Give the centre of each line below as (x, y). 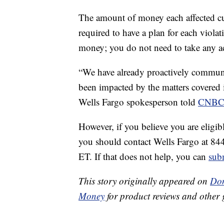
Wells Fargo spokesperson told (138, 101)
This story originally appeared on (144, 180)
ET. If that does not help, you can (143, 156)
